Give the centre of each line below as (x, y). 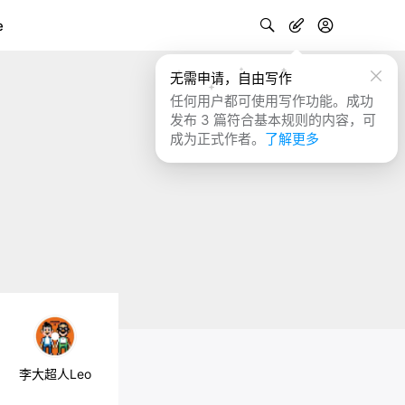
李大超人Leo (55, 374)
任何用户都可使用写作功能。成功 (272, 101)
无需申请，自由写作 (231, 78)
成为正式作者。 (217, 139)
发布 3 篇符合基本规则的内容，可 (273, 120)
